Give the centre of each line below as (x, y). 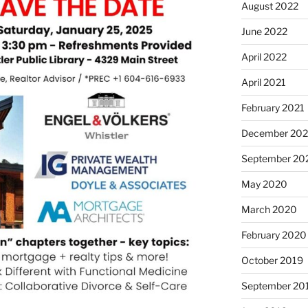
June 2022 (264, 31)
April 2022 (264, 56)
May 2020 (264, 184)
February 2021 (273, 107)
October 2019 (272, 260)
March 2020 (269, 209)
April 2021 (263, 82)
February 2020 (274, 234)
